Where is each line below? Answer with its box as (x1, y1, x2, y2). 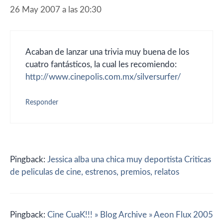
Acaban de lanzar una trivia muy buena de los (25, 47, 189, 56)
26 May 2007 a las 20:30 (10, 5, 102, 14)
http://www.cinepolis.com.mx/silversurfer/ (25, 72, 181, 81)
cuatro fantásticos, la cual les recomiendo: (25, 60, 177, 69)
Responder (25, 99, 58, 106)
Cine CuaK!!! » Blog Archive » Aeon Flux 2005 (47, 211, 213, 219)
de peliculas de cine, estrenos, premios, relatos (10, 168, 179, 176)
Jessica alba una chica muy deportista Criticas (47, 155, 211, 164)
